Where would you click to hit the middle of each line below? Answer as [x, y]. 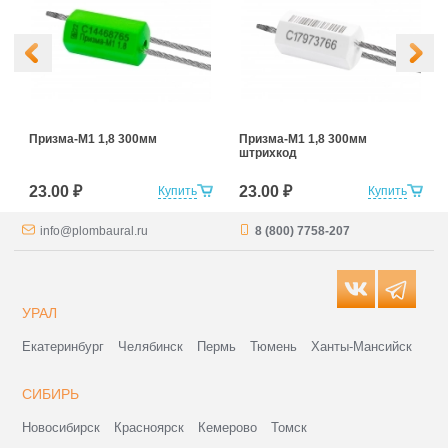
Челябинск [151, 347]
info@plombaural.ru [94, 231]
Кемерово [228, 428]
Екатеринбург [63, 347]
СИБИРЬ [51, 394]
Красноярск [149, 428]
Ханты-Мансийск [362, 347]
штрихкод [268, 153]
